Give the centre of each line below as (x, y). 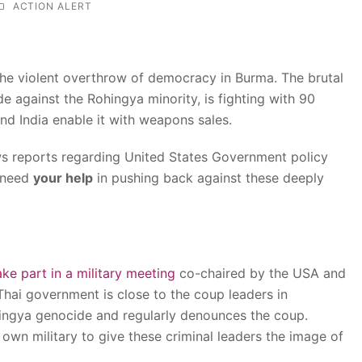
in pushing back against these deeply (208, 177)
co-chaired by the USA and (261, 273)
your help (63, 177)
